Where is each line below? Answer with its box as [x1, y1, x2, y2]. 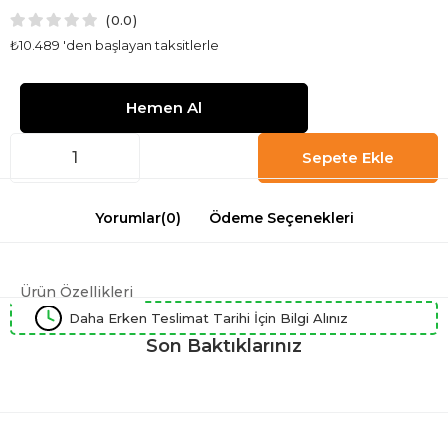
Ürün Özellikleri [20, 282, 133, 301]
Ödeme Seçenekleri [208, 208, 354, 227]
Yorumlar [94, 208, 161, 227]
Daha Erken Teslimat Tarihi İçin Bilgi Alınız [69, 309, 348, 326]
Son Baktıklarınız [146, 334, 302, 357]
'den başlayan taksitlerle [63, 36, 219, 53]
